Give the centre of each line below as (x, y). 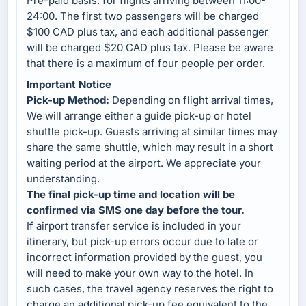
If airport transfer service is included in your (134, 226)
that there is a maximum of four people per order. (146, 64)
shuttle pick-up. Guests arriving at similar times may (152, 132)
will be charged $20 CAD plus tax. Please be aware (150, 48)
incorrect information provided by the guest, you (144, 258)
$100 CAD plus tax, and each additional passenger (148, 32)
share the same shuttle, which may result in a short (150, 148)
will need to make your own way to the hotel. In (140, 273)
